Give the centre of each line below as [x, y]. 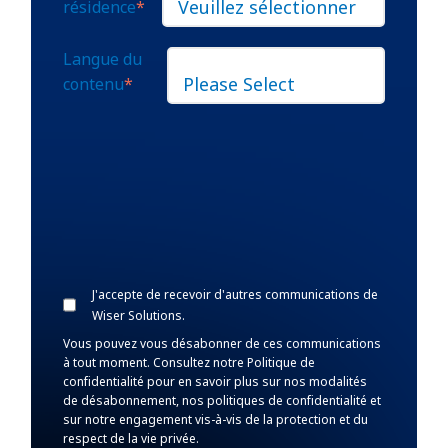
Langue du [103, 58]
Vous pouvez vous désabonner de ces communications [222, 343]
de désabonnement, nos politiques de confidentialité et [222, 400]
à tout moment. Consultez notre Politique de [189, 362]
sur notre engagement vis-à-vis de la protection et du [216, 419]
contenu [94, 83]
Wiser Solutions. [138, 315]
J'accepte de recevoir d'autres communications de [234, 294]
